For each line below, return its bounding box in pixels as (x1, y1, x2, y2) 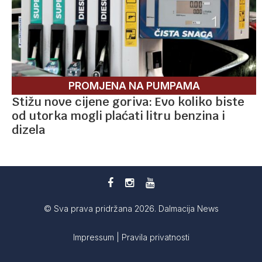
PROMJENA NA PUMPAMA (68, 80, 200, 92)
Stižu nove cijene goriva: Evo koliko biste (12, 94, 244, 110)
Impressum (73, 232, 116, 243)
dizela (12, 122, 45, 138)
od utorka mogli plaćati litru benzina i (12, 108, 225, 124)
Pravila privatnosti (121, 232, 189, 243)
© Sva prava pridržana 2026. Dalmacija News (43, 204, 219, 214)
